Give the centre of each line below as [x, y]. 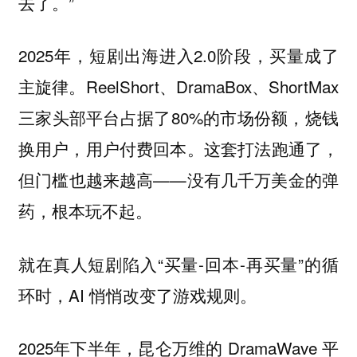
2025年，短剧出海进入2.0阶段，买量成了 [178, 55]
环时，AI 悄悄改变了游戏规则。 [137, 294]
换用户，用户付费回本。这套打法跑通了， [178, 149]
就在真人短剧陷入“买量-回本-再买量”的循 [178, 263]
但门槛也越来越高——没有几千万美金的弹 [178, 180]
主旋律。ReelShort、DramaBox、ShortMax [178, 86]
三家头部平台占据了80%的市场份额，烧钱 [178, 118]
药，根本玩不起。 [85, 211]
